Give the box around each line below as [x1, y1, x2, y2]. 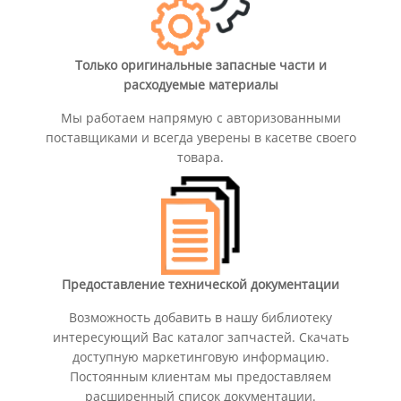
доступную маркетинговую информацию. [72, 347, 329, 365]
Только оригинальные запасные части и [74, 55, 327, 73]
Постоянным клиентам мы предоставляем [70, 367, 331, 385]
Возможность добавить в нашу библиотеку [69, 308, 332, 326]
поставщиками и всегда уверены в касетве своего [45, 128, 356, 146]
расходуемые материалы [123, 75, 278, 93]
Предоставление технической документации [62, 275, 339, 293]
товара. [177, 148, 224, 166]
